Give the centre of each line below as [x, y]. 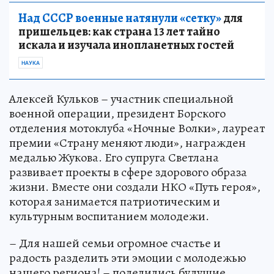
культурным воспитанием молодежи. [109, 216]
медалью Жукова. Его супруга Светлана [114, 157]
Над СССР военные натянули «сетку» [120, 18]
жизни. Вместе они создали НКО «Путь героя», [135, 187]
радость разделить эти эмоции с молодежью [128, 257]
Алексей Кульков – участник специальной [121, 98]
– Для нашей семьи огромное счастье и [115, 243]
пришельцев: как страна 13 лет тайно [119, 31]
